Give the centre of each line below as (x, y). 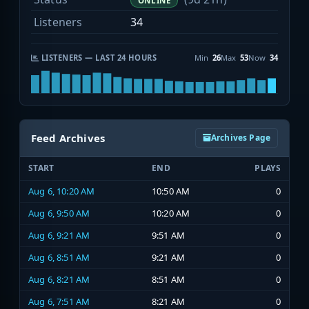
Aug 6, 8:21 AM (59, 280)
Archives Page (240, 138)
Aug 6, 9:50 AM (59, 213)
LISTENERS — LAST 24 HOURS (98, 58)
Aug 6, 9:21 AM (59, 236)
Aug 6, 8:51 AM (59, 258)
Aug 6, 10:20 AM (62, 191)
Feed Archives (68, 138)
